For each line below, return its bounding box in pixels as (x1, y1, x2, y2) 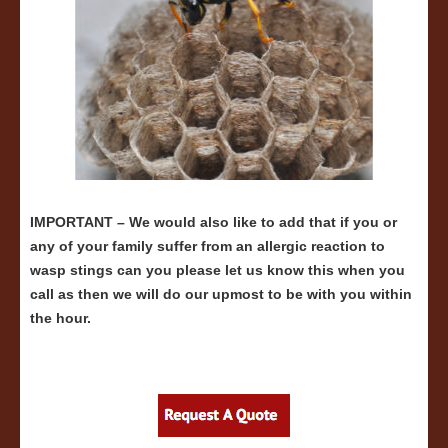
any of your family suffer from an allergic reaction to (30, 238, 385, 254)
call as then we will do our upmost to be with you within (30, 286, 412, 302)
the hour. (30, 310, 91, 326)
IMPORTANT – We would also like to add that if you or (30, 214, 397, 230)
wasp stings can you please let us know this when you (30, 262, 405, 278)
